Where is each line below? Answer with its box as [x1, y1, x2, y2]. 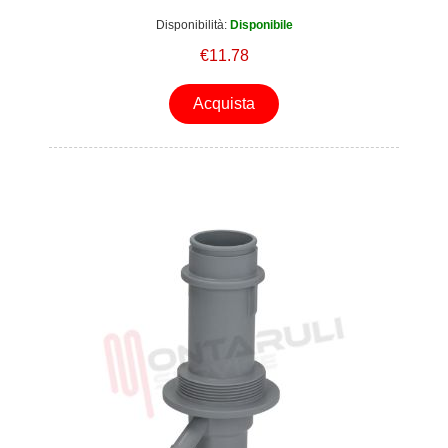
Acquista [193, 95, 255, 113]
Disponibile [229, 17, 293, 32]
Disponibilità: [155, 17, 227, 32]
